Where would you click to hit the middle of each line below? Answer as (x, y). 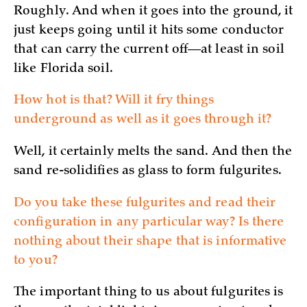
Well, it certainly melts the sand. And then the (153, 152)
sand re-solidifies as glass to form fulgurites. (148, 172)
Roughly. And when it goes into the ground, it (153, 11)
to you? (36, 261)
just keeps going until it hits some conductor (149, 30)
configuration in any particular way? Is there (149, 222)
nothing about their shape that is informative (150, 242)
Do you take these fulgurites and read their (145, 203)
